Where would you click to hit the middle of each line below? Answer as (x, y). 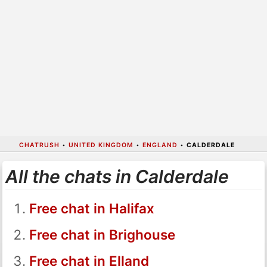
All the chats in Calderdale (117, 176)
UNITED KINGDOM (101, 145)
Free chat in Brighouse (102, 234)
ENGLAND (160, 145)
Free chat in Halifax (91, 208)
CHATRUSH (39, 145)
